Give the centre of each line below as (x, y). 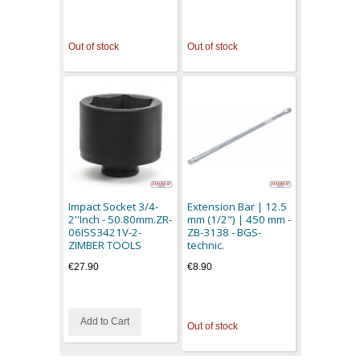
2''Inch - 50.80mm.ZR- (121, 219)
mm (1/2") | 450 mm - (239, 219)
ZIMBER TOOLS (105, 245)
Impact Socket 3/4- (114, 206)
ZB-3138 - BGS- (224, 232)
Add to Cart (105, 322)
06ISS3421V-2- (105, 232)
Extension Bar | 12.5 (237, 206)
